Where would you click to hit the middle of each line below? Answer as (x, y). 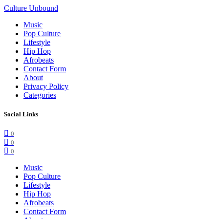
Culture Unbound (31, 8)
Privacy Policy (46, 86)
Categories (40, 95)
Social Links (21, 114)
